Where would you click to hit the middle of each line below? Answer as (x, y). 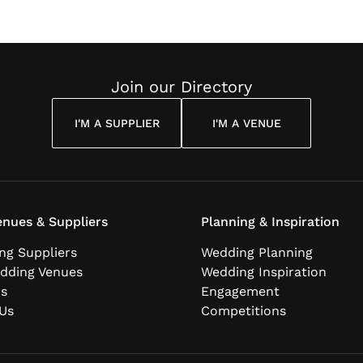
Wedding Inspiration (264, 272)
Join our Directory (181, 87)
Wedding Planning (257, 252)
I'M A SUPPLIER (117, 123)
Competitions (243, 311)
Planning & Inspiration (270, 222)
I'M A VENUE (246, 123)
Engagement (240, 291)
